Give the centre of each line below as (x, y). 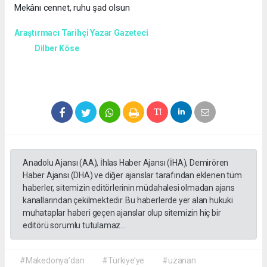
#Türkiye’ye (123, 260)
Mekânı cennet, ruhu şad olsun (72, 7)
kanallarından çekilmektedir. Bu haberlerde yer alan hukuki (128, 200)
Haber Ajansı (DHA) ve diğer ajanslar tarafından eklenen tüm (132, 175)
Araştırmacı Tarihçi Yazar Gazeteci (81, 32)
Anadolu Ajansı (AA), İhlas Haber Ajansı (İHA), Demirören (126, 162)
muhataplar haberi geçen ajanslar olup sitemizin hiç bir (122, 212)
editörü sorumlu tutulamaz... (74, 225)
